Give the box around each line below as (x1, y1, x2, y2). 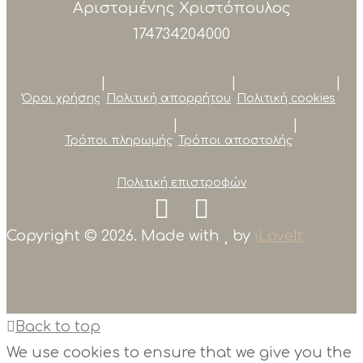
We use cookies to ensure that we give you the (6, 344, 352, 361)
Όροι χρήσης (22, 92, 100, 105)
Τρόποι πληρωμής (65, 134, 173, 147)
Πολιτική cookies (237, 92, 335, 105)
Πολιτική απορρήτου (106, 92, 231, 105)
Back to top (15, 318, 100, 335)
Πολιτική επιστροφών (117, 176, 246, 189)
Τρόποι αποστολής (178, 134, 293, 147)
